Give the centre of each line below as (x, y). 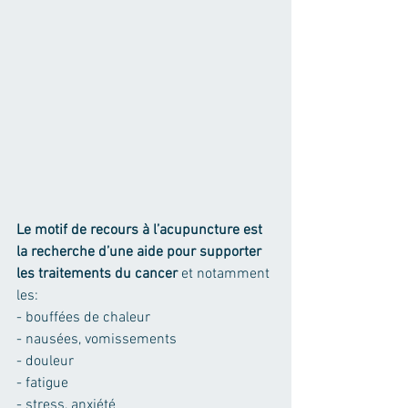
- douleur (45, 361)
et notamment (225, 274)
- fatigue (42, 383)
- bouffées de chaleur (83, 317)
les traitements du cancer (97, 274)
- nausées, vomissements (97, 339)
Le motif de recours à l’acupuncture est (141, 230)
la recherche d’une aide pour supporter (141, 252)
